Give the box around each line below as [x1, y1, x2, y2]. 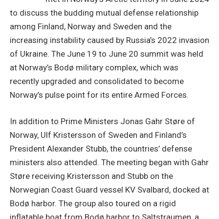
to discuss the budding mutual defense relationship [10, 8, 198, 18]
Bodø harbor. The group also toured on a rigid [10, 198, 176, 209]
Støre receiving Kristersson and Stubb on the [10, 171, 173, 181]
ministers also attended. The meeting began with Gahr [10, 157, 209, 168]
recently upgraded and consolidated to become [10, 76, 184, 87]
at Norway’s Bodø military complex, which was [10, 63, 178, 73]
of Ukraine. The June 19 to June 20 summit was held [10, 49, 203, 59]
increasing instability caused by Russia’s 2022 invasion [10, 35, 209, 45]
